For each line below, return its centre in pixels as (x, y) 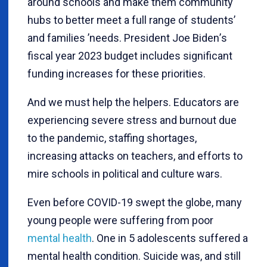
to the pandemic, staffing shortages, (112, 138)
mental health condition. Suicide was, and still (134, 256)
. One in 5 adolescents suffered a (170, 238)
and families (56, 38)
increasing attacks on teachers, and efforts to (135, 156)
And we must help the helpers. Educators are (133, 102)
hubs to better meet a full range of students (131, 20)
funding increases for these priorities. (117, 74)
